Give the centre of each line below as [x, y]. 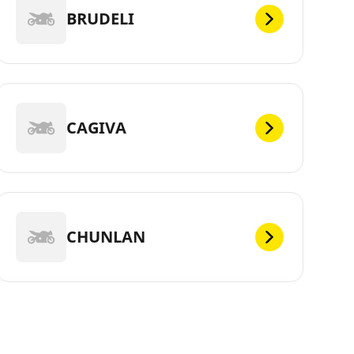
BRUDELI [100, 18]
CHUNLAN [105, 236]
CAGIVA [96, 127]
